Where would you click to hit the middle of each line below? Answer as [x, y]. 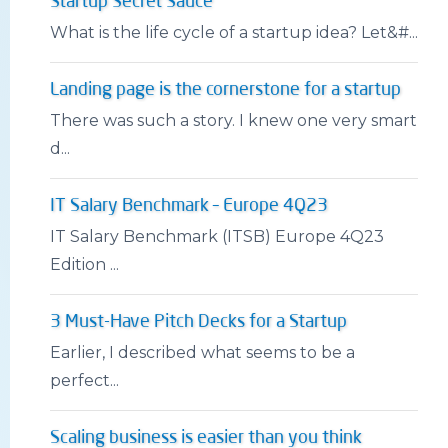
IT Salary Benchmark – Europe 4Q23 [189, 205]
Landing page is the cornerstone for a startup [225, 89]
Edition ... [84, 264]
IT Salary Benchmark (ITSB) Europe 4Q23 [217, 236]
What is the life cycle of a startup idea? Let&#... [234, 32]
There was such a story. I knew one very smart [233, 120]
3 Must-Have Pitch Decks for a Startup [198, 321]
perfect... [84, 380]
